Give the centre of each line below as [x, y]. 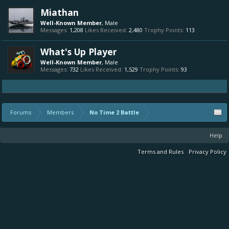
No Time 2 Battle [114, 112]
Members [60, 112]
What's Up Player [79, 52]
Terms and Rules [161, 152]
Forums [21, 112]
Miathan [60, 12]
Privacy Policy [208, 152]
